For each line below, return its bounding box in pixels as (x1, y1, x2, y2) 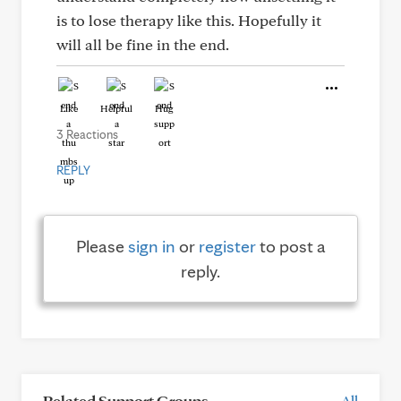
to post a (255, 235, 326, 257)
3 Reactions (56, 127, 118, 141)
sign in (127, 235, 175, 257)
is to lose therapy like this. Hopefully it (56, 11, 321, 30)
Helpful (100, 102, 132, 115)
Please (75, 235, 128, 257)
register (198, 235, 256, 257)
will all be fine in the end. (56, 35, 229, 54)
